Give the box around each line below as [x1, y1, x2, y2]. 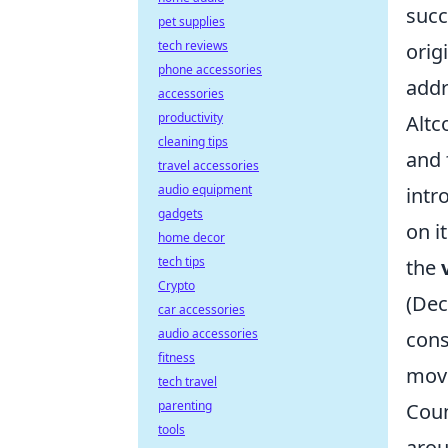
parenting [158, 397, 212, 414]
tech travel [158, 373, 217, 390]
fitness [158, 349, 195, 366]
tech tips [158, 253, 205, 270]
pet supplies [158, 13, 225, 30]
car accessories [158, 301, 245, 318]
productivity [158, 109, 223, 126]
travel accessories [158, 157, 259, 174]
